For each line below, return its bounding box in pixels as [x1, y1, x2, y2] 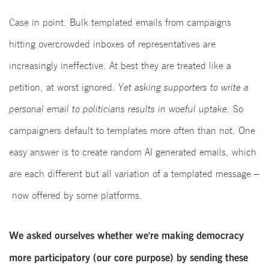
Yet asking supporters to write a [118, 82, 249, 93]
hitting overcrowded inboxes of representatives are [9, 38, 216, 50]
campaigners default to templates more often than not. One [9, 125, 255, 136]
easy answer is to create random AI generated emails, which [9, 147, 256, 158]
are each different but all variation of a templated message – [9, 168, 259, 180]
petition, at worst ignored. [9, 82, 118, 93]
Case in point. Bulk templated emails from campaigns [9, 17, 231, 28]
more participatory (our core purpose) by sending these [9, 252, 248, 264]
